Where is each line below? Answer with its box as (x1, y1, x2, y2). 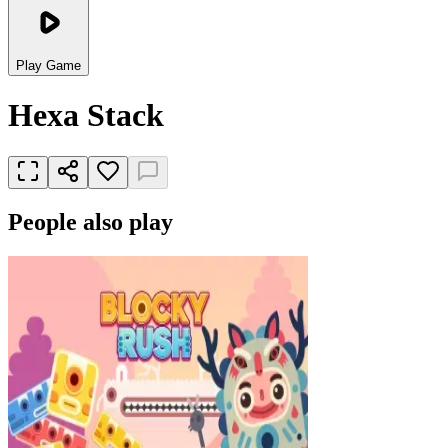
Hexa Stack (8, 97, 164, 134)
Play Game (16, 58, 81, 73)
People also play (8, 208, 173, 235)
